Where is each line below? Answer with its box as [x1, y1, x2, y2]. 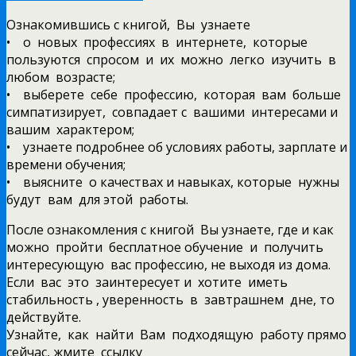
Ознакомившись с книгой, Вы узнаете [6, 15, 250, 33]
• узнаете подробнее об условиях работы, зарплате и [6, 137, 347, 156]
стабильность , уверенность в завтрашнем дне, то [6, 290, 335, 308]
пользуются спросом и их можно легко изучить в [6, 50, 339, 68]
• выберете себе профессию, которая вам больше [6, 85, 344, 103]
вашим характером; [6, 120, 134, 138]
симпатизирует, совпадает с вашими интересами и [6, 103, 338, 121]
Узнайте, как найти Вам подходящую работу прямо [6, 325, 350, 343]
